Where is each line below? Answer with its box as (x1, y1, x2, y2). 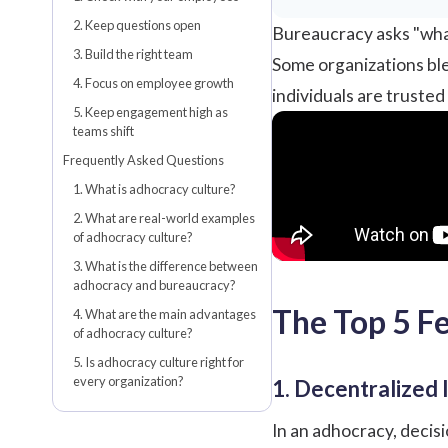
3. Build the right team (73, 45, 193, 62)
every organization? (73, 372, 184, 389)
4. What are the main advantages (73, 305, 256, 322)
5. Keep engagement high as (73, 103, 228, 120)
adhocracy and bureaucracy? (73, 276, 236, 293)
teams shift (73, 122, 134, 139)
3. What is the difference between (73, 257, 258, 274)
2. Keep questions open (73, 16, 201, 33)
